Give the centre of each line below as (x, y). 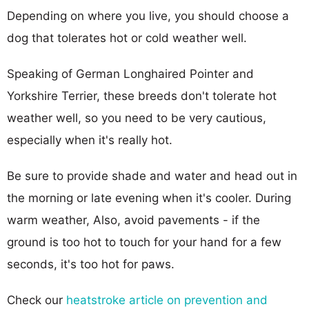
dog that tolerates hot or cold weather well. (127, 38)
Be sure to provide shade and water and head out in (152, 176)
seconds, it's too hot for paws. (91, 264)
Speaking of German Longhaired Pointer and (130, 73)
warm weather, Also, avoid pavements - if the (133, 220)
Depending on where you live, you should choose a (148, 16)
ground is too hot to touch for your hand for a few (144, 242)
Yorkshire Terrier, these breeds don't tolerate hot (142, 96)
